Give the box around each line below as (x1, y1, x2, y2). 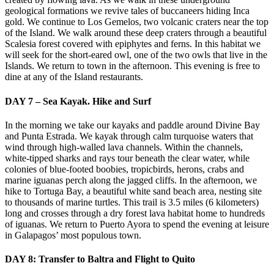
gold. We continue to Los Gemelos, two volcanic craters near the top (5, 17, 268, 28)
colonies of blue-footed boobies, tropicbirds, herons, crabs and (5, 163, 244, 174)
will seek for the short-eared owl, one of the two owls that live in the (5, 50, 267, 61)
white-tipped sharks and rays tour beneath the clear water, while (5, 152, 250, 163)
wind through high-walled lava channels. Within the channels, (5, 141, 243, 152)
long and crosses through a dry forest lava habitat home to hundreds (5, 207, 265, 218)
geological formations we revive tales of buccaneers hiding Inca (5, 6, 250, 17)
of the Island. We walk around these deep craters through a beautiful (5, 28, 267, 39)
